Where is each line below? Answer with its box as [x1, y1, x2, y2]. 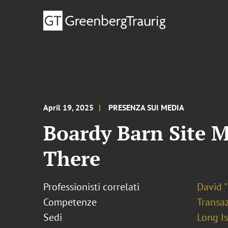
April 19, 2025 [43, 102, 94, 112]
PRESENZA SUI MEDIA [108, 102, 185, 112]
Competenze [43, 195, 97, 209]
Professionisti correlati [43, 180, 140, 193]
